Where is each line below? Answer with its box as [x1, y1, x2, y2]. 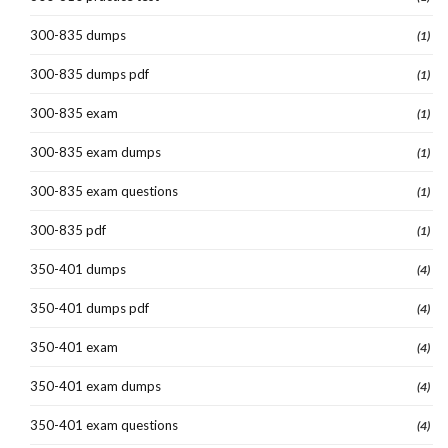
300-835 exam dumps [30, 143, 161, 160]
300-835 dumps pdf [30, 65, 149, 82]
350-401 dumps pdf [30, 299, 149, 316]
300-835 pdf [30, 221, 106, 238]
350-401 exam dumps [30, 377, 161, 394]
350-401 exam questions [30, 416, 178, 433]
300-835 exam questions [30, 182, 178, 199]
